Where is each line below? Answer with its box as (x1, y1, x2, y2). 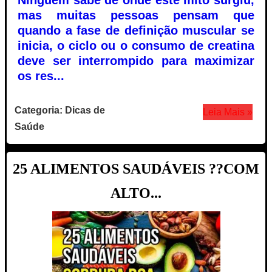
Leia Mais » (202, 106, 253, 117)
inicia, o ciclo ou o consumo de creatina (18, 38, 254, 52)
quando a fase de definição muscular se (18, 23, 254, 37)
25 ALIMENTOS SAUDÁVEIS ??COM (13, 160, 259, 177)
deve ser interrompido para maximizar (18, 53, 254, 67)
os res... (18, 69, 64, 83)
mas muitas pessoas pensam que (18, 8, 254, 22)
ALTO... (110, 185, 161, 201)
